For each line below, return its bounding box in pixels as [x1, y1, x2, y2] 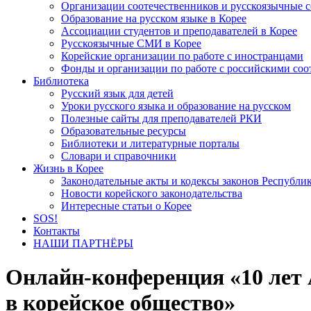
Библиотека [33, 75, 89, 87]
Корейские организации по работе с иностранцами [61, 50, 303, 62]
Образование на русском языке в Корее [61, 12, 246, 24]
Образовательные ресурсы [61, 125, 186, 137]
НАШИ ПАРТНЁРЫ [33, 237, 133, 249]
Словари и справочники [61, 150, 176, 162]
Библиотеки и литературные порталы [61, 137, 239, 149]
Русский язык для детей [61, 87, 174, 99]
